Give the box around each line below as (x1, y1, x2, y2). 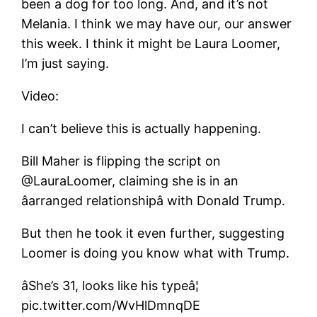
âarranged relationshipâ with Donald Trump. (21, 192, 286, 208)
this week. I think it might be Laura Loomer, (21, 35, 281, 51)
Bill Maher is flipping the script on (21, 153, 221, 168)
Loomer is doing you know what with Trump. (21, 245, 290, 260)
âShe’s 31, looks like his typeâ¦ (21, 277, 200, 293)
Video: (21, 88, 59, 103)
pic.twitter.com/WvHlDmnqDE (21, 297, 201, 313)
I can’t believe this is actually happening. (21, 120, 262, 136)
